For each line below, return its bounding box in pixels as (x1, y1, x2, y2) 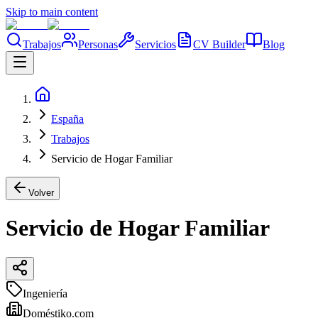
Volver (28, 187, 54, 198)
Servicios (135, 38, 176, 50)
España (51, 113, 84, 125)
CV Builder (193, 38, 246, 50)
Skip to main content (6, 6, 98, 18)
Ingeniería (23, 287, 67, 300)
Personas (78, 38, 118, 50)
